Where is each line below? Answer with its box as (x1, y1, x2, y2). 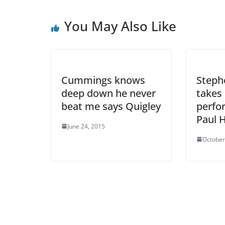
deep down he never (61, 86, 156, 100)
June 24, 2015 (67, 122, 105, 131)
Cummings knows (61, 73, 145, 87)
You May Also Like (64, 17, 176, 35)
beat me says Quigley (61, 99, 161, 113)
